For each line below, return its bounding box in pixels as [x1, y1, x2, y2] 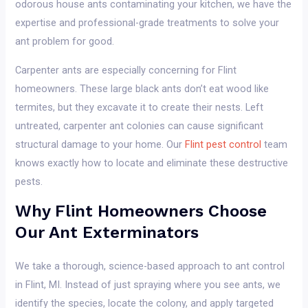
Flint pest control [185, 137, 262, 151]
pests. [15, 175, 43, 188]
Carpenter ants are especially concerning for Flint [15, 63, 237, 76]
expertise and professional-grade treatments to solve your [15, 16, 280, 30]
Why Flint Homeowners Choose [15, 201, 267, 221]
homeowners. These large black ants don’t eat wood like [15, 82, 269, 95]
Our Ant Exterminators [15, 223, 199, 243]
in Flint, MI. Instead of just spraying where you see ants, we [15, 278, 281, 291]
